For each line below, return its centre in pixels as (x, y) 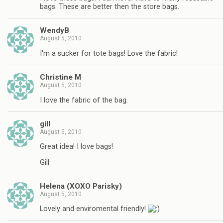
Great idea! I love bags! (76, 147)
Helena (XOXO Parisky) (81, 186)
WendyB (55, 31)
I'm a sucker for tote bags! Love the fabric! (109, 53)
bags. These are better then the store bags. (110, 6)
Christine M (60, 77)
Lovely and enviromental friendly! (94, 209)
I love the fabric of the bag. (84, 100)
